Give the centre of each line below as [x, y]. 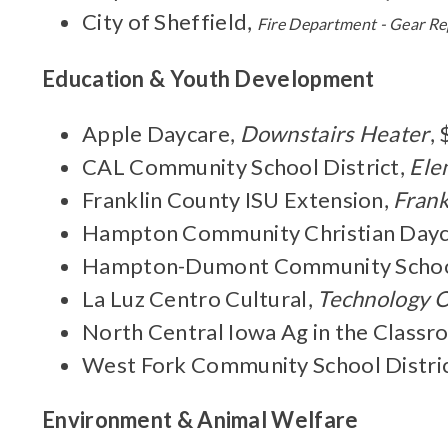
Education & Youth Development [208, 78]
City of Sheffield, [169, 21]
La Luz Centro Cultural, [200, 298]
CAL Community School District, [246, 166]
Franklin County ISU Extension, [238, 199]
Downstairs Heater [334, 133]
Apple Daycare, [161, 133]
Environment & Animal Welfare [200, 419]
